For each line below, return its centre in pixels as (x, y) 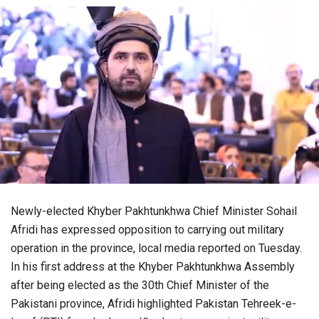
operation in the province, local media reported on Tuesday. (156, 249)
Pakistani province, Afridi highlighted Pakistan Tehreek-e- (153, 304)
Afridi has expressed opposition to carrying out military (147, 230)
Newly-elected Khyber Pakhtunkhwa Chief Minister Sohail (154, 211)
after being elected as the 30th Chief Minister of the (140, 286)
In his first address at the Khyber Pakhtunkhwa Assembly (153, 267)
